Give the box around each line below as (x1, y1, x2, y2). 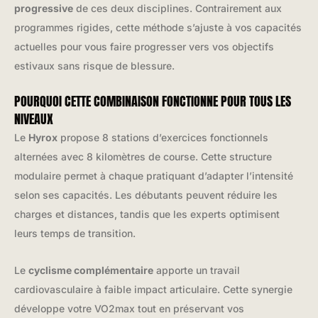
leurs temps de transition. (14, 227, 136, 240)
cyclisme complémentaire (28, 263, 153, 276)
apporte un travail (153, 263, 240, 276)
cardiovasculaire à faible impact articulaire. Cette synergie (14, 283, 292, 295)
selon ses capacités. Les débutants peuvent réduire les (14, 189, 278, 202)
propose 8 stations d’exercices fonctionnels (57, 131, 268, 144)
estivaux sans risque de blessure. (14, 59, 175, 72)
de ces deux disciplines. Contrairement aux (73, 1, 282, 14)
